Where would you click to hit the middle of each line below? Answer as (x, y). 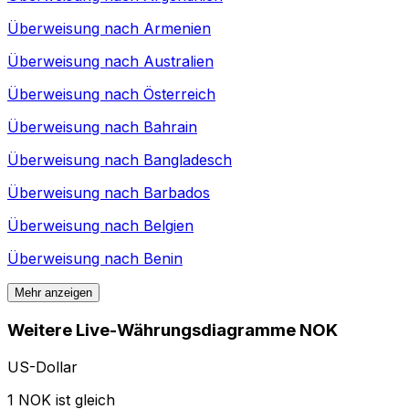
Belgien (168, 226)
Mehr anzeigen (53, 293)
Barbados (177, 193)
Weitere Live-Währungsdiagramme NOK (173, 330)
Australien (178, 62)
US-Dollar (42, 367)
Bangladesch (188, 160)
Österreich (179, 94)
